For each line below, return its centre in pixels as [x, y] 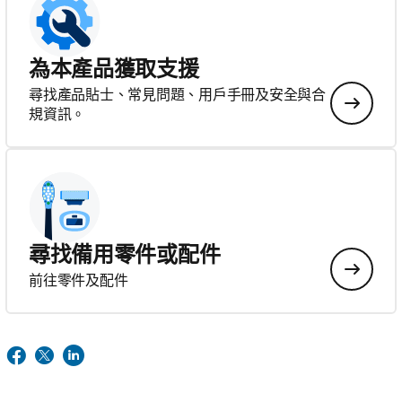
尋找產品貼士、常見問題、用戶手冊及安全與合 [177, 94]
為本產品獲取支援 [114, 69]
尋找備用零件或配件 [125, 254]
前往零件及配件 [79, 280]
